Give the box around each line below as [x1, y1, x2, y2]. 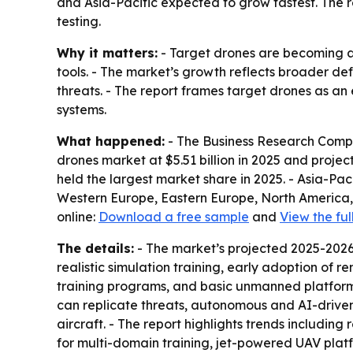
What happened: [57, 132, 165, 149]
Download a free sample [98, 208, 249, 225]
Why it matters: [57, 44, 158, 61]
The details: [57, 240, 134, 256]
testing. [57, 13, 101, 29]
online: [57, 208, 98, 225]
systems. [57, 101, 106, 117]
